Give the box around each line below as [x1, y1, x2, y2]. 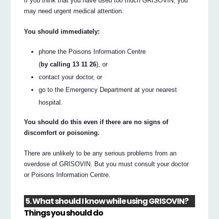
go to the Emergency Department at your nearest [39, 86, 177, 93]
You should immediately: [24, 28, 100, 36]
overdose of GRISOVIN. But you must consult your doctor [24, 160, 189, 168]
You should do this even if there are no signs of [24, 118, 169, 126]
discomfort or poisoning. [24, 129, 100, 137]
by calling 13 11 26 [41, 60, 97, 68]
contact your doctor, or [39, 73, 103, 81]
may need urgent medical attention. [24, 7, 124, 15]
